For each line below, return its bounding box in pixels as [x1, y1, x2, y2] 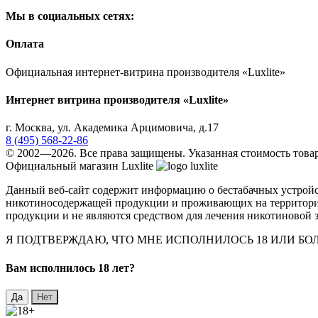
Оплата [6, 38, 44, 50]
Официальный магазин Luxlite [6, 160, 153, 172]
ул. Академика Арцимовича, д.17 [57, 121, 219, 134]
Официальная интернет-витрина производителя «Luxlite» [6, 65, 285, 78]
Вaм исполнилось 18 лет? [6, 261, 135, 274]
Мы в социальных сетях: [6, 10, 134, 23]
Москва [15, 121, 52, 134]
